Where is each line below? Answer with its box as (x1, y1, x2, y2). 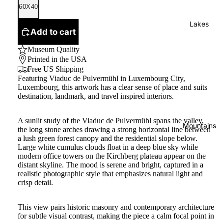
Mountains (182, 121, 216, 130)
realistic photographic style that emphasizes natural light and (18, 169, 203, 178)
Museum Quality (27, 45, 80, 54)
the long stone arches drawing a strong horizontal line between (18, 125, 211, 134)
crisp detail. (18, 178, 53, 187)
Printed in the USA (27, 55, 87, 63)
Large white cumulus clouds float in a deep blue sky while (18, 143, 198, 151)
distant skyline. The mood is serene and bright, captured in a (18, 161, 203, 169)
